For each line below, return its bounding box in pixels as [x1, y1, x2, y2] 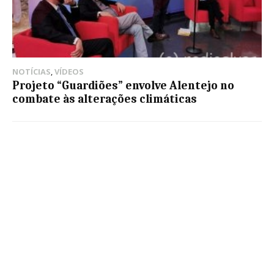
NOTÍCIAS [12, 65, 51, 77]
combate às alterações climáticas [12, 92, 197, 106]
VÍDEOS [54, 65, 84, 77]
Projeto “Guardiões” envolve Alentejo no [12, 78, 234, 92]
